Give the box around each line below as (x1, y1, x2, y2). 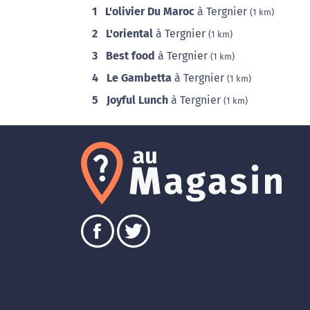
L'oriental (106, 27, 153, 40)
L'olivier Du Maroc (105, 5, 194, 18)
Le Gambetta (107, 71, 172, 84)
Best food (106, 49, 155, 62)
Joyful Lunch (107, 93, 168, 107)
